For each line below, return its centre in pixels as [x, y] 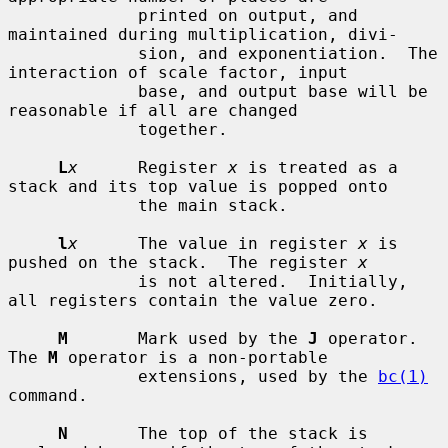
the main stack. [73, 205]
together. [73, 129]
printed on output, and [73, 15]
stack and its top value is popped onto [198, 186]
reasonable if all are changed [153, 110]
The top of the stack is [218, 433]
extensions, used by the [258, 376]
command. [48, 395]
